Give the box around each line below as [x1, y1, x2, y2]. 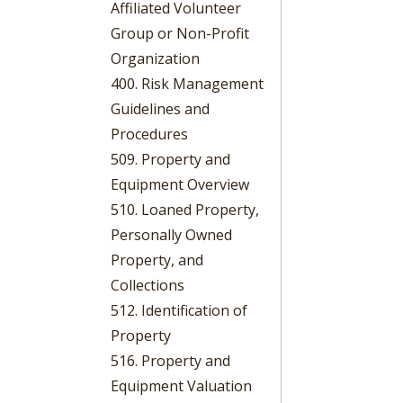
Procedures [111, 123, 189, 144]
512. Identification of [111, 300, 248, 320]
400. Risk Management [111, 73, 264, 94]
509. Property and [111, 148, 231, 169]
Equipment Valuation [111, 375, 253, 396]
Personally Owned [111, 224, 233, 245]
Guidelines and [111, 98, 210, 119]
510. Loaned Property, [111, 199, 260, 219]
